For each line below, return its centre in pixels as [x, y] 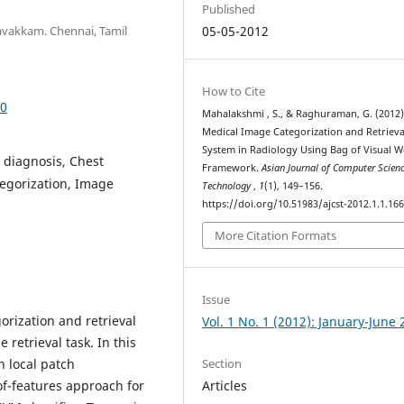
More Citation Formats [276, 236]
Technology [228, 185]
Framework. [232, 167]
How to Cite [234, 91]
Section [222, 363]
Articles [225, 385]
